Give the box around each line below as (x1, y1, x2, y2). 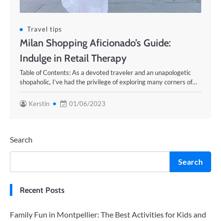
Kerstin (29, 100, 49, 108)
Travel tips (27, 25, 62, 33)
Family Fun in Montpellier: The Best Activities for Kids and (10, 210, 206, 219)
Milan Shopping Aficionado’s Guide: (20, 37, 171, 49)
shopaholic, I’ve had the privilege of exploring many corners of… (20, 78, 197, 86)
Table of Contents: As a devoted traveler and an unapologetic (20, 69, 191, 76)
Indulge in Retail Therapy (20, 52, 127, 64)
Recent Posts (20, 185, 65, 195)
